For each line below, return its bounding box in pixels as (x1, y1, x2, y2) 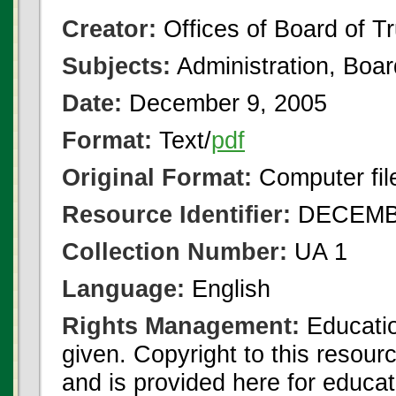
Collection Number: (62, 238, 287, 265)
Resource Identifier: (62, 201, 291, 228)
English (185, 275, 270, 302)
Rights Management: (62, 312, 300, 339)
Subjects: (62, 52, 171, 80)
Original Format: (62, 164, 252, 191)
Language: (62, 275, 185, 302)
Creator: (62, 15, 156, 42)
